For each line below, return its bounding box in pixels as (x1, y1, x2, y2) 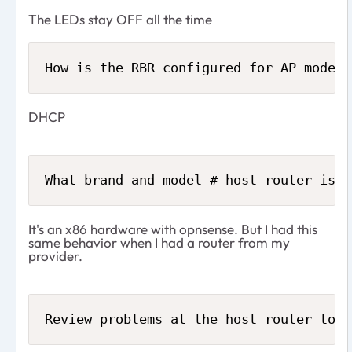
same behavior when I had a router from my (28, 233, 290, 251)
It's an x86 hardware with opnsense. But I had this (28, 220, 317, 237)
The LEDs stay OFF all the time (28, 10, 212, 27)
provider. (28, 247, 82, 264)
